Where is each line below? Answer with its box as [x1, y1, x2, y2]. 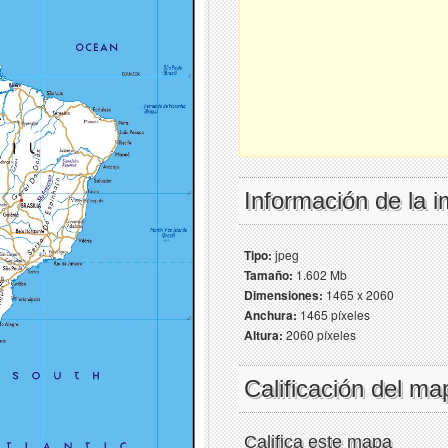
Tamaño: [244, 266, 293, 284]
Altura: [244, 326, 283, 344]
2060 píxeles [283, 326, 356, 343]
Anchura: [244, 306, 297, 324]
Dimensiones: [244, 286, 323, 304]
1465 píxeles [297, 306, 370, 323]
